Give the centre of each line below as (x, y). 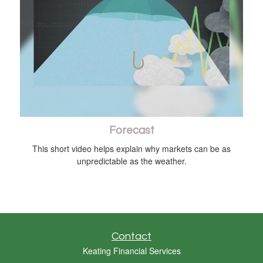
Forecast (131, 130)
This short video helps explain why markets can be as (131, 148)
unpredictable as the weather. (131, 161)
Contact (131, 236)
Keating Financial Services (131, 250)
